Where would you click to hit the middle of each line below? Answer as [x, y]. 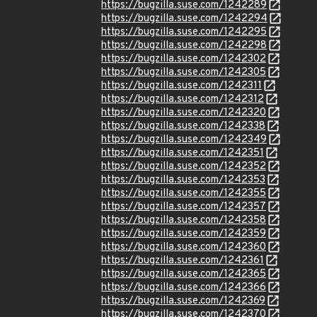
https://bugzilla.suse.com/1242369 [183, 301]
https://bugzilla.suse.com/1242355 [184, 194]
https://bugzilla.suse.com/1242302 [184, 59]
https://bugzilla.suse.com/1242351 [183, 153]
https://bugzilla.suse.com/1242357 [184, 207]
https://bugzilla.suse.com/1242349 [184, 140]
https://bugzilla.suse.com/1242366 [184, 288]
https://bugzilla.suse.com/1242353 [183, 180]
